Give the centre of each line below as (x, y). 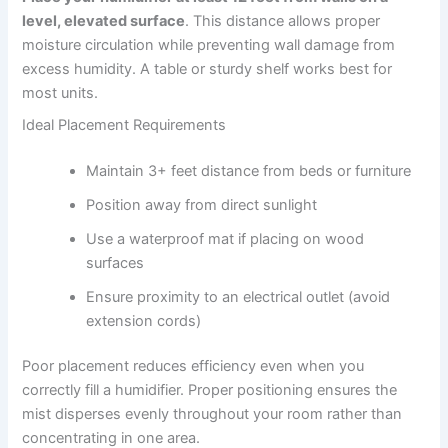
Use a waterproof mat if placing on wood (225, 238)
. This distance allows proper (283, 21)
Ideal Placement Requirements (124, 124)
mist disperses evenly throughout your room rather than (212, 414)
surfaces (115, 262)
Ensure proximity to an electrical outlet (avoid (238, 296)
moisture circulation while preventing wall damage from (209, 45)
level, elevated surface (104, 21)
